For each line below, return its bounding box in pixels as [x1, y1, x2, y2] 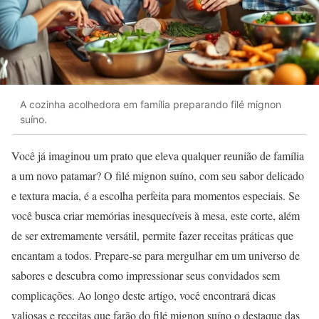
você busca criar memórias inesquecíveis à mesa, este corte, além [11, 208, 300, 224]
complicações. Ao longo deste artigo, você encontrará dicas [11, 288, 276, 303]
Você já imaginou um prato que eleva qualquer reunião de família [11, 148, 304, 164]
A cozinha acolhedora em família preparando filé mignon [20, 98, 281, 110]
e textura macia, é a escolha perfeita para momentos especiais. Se [11, 188, 300, 204]
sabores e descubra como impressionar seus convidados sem [11, 268, 280, 283]
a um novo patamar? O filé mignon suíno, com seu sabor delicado [11, 168, 304, 184]
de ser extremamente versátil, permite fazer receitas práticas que [11, 228, 293, 244]
